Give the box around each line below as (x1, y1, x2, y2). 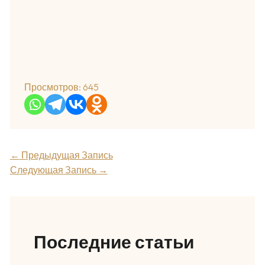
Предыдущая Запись (19, 149, 113, 161)
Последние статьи (33, 231, 194, 254)
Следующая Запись (9, 164, 98, 176)
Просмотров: (24, 81, 81, 93)
